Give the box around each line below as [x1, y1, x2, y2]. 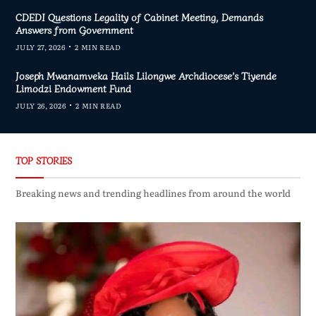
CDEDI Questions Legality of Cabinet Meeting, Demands [15, 9, 263, 24]
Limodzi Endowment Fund [15, 80, 131, 95]
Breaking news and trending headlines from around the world [15, 186, 291, 200]
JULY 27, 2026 [15, 41, 66, 52]
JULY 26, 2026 [15, 99, 66, 111]
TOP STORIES [15, 153, 72, 167]
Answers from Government [15, 22, 133, 37]
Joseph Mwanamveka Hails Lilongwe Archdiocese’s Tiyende [15, 68, 276, 83]
